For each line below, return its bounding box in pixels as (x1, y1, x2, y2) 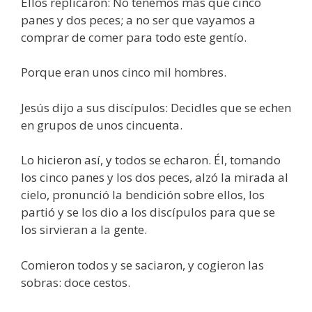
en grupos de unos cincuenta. (21, 116, 182, 133)
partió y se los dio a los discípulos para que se (21, 204, 275, 221)
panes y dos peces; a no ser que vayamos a (21, 11, 256, 28)
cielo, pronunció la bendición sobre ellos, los (21, 187, 265, 203)
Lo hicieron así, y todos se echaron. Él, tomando (21, 152, 281, 169)
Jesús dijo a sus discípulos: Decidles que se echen (21, 99, 291, 116)
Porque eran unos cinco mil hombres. (21, 64, 226, 81)
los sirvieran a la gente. (21, 221, 147, 238)
